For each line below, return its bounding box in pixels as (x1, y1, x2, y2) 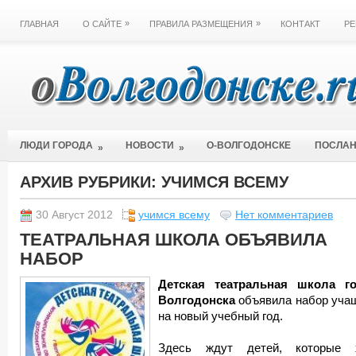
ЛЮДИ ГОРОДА (20, 140, 93, 151)
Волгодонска (158, 294, 235, 307)
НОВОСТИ (126, 140, 174, 151)
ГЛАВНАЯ (20, 19, 59, 29)
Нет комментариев (235, 209, 333, 221)
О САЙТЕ (83, 19, 122, 29)
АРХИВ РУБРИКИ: (20, 173, 161, 191)
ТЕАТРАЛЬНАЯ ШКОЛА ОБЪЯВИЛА (20, 230, 327, 250)
